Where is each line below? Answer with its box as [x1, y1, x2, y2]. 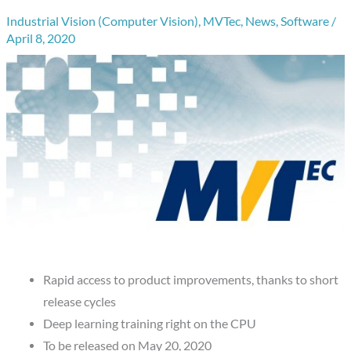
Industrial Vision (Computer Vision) [6, 13, 199, 28]
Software [280, 13, 330, 28]
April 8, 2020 [6, 31, 76, 45]
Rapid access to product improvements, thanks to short [42, 273, 338, 288]
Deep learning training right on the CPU [42, 317, 256, 331]
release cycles [42, 295, 116, 309]
